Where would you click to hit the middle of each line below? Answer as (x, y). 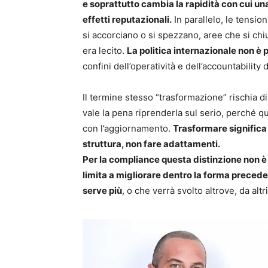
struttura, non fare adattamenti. (151, 144)
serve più (102, 191)
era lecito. (105, 51)
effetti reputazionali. (127, 20)
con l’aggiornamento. (128, 129)
